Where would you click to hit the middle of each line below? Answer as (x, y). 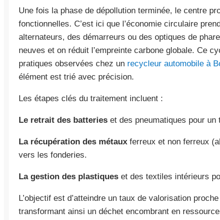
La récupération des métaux (73, 142)
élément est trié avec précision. (76, 77)
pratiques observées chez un (73, 64)
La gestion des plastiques (69, 177)
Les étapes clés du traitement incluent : (91, 98)
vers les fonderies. (53, 155)
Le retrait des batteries (63, 120)
